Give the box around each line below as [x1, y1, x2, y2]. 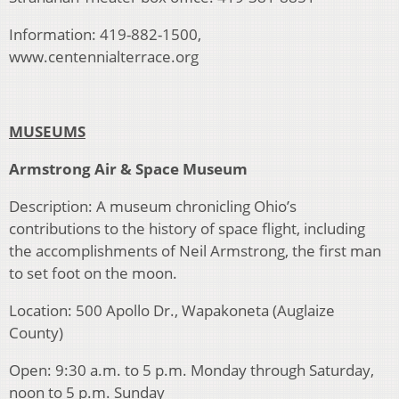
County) [9, 322, 63, 344]
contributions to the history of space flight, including [9, 218, 365, 240]
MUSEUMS [9, 121, 85, 142]
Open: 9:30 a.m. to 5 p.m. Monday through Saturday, [9, 360, 374, 381]
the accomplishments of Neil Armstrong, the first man [9, 240, 381, 262]
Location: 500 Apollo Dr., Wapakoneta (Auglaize [9, 300, 335, 322]
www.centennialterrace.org [9, 46, 199, 68]
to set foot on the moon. [9, 263, 177, 284]
